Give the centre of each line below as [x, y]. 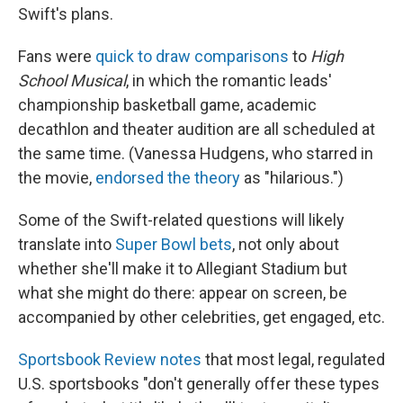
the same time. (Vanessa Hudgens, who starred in [196, 153]
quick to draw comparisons [192, 56]
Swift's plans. [66, 14]
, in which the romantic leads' [229, 81]
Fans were [57, 56]
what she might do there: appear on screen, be [183, 293]
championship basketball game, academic [167, 105]
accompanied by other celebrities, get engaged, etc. [201, 317]
